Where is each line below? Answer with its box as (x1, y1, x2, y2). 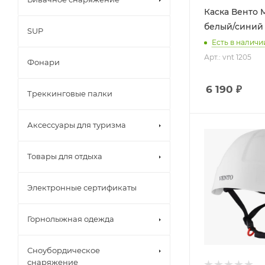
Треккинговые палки (27, 88, 112, 98)
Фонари (27, 57, 60, 67)
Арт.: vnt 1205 (204, 52, 251, 62)
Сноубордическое (27, 245, 100, 255)
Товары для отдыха (27, 151, 102, 161)
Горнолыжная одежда (27, 214, 114, 224)
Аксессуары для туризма (27, 119, 126, 130)
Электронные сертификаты (27, 182, 137, 192)
